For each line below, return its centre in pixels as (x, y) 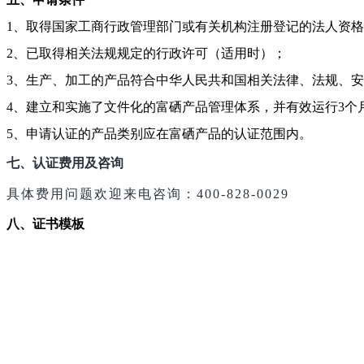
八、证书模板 (45, 224)
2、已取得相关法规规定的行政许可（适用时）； (146, 54)
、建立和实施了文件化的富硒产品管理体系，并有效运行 (175, 107)
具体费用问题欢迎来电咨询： (102, 194)
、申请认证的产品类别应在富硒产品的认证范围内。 (162, 134)
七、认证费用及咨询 (65, 163)
